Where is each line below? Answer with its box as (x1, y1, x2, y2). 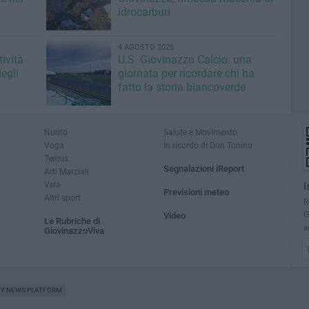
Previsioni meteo (163, 187, 230, 197)
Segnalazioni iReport (163, 163, 245, 174)
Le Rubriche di (44, 216, 100, 226)
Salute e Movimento (163, 127, 238, 137)
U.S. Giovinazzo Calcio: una (117, 53, 252, 66)
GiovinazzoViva (44, 226, 104, 236)
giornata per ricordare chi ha (117, 67, 255, 80)
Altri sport (44, 192, 81, 203)
